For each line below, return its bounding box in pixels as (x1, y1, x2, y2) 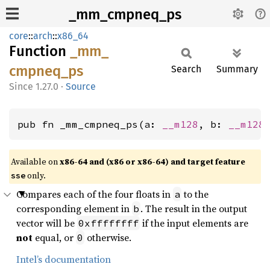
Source (66, 81, 96, 92)
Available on (11, 155, 60, 168)
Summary (216, 63, 258, 75)
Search (171, 63, 201, 75)
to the (181, 187, 209, 201)
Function (9, 43, 70, 60)
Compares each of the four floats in (16, 187, 173, 201)
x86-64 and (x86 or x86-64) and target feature (60, 155, 245, 168)
